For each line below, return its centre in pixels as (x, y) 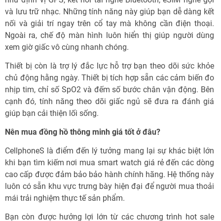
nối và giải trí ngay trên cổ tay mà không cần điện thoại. (110, 23)
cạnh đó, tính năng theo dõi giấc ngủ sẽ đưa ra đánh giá (110, 101)
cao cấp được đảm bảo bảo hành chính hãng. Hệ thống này (110, 174)
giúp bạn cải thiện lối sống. (52, 113)
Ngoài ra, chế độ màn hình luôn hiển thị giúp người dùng (110, 35)
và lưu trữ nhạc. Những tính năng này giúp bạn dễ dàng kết (110, 12)
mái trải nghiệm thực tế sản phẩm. (65, 198)
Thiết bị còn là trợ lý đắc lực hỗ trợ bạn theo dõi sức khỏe (110, 66)
